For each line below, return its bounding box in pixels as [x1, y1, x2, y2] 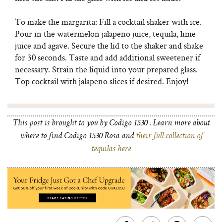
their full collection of [135, 132, 203, 141]
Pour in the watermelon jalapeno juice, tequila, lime [15, 28, 196, 39]
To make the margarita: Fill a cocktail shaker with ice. [15, 16, 202, 27]
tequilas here [91, 145, 131, 154]
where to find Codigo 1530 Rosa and [19, 132, 136, 141]
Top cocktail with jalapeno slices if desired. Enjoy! [15, 75, 189, 87]
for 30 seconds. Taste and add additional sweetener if [15, 52, 200, 63]
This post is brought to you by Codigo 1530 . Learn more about [12, 119, 210, 128]
